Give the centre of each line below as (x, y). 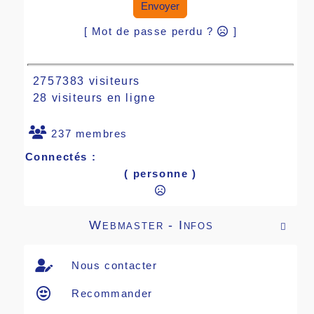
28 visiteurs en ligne (90, 97)
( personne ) (161, 173)
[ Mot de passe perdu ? (151, 31)
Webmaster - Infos (151, 225)
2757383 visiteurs (83, 81)
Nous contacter (112, 265)
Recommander (110, 293)
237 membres (88, 133)
